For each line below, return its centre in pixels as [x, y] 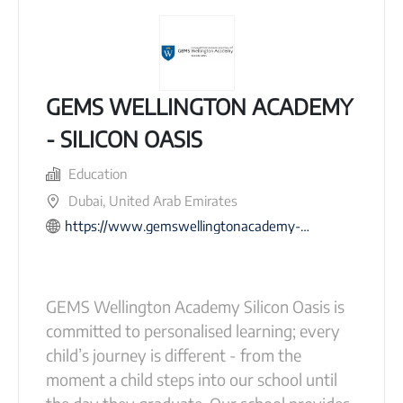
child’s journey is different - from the [174, 354]
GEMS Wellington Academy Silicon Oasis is [195, 306]
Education [98, 173]
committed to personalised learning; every [193, 330]
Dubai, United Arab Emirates [153, 200]
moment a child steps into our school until [192, 379]
